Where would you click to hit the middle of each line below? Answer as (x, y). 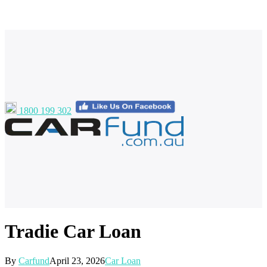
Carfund (34, 260)
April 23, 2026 (77, 260)
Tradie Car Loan (73, 232)
